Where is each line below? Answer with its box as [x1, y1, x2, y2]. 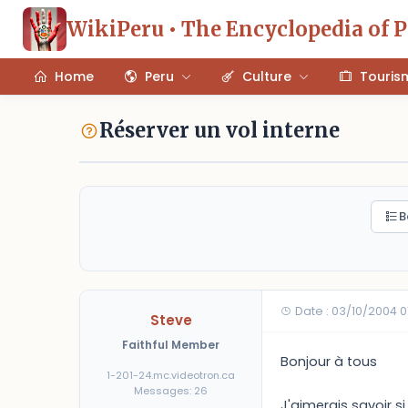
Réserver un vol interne [99, 117, 340, 143]
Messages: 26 [134, 383, 208, 398]
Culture [242, 66, 291, 86]
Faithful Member [122, 337, 219, 352]
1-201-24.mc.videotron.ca [107, 368, 235, 382]
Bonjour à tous [280, 352, 377, 371]
